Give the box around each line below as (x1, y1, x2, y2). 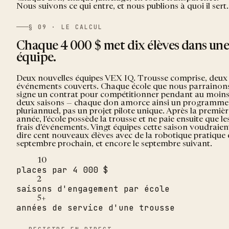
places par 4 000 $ (16, 164, 108, 175)
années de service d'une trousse (16, 202, 175, 213)
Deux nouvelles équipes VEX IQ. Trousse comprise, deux (16, 74, 227, 83)
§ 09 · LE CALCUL (29, 22, 103, 31)
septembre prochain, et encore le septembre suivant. (16, 140, 212, 148)
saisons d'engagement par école (16, 183, 170, 194)
